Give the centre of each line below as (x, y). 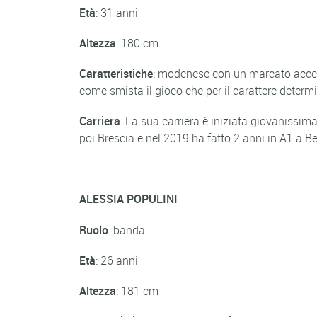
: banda (127, 230)
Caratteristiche (116, 73)
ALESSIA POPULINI (128, 199)
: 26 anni (117, 260)
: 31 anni (117, 12)
